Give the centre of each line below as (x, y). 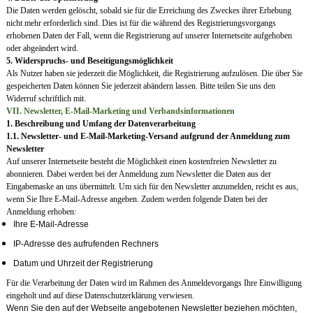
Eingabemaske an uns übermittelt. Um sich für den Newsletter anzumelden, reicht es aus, (152, 187)
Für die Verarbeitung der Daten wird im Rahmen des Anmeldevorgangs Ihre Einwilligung (154, 283)
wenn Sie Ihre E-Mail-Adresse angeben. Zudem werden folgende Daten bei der (137, 199)
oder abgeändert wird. (42, 49)
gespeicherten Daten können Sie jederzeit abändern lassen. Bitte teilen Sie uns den (140, 86)
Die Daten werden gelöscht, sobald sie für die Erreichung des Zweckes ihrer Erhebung (148, 11)
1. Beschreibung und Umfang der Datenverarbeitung (101, 124)
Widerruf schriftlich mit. (46, 99)
